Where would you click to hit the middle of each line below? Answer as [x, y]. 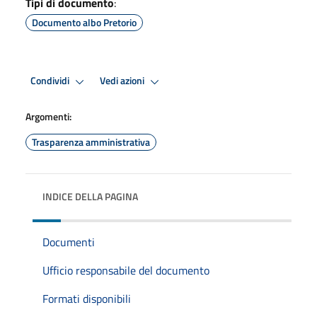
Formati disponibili [87, 298]
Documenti [69, 242]
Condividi [51, 81]
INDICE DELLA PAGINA [90, 196]
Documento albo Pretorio [84, 22]
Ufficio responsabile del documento [126, 270]
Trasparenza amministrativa [91, 142]
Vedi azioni [123, 81]
